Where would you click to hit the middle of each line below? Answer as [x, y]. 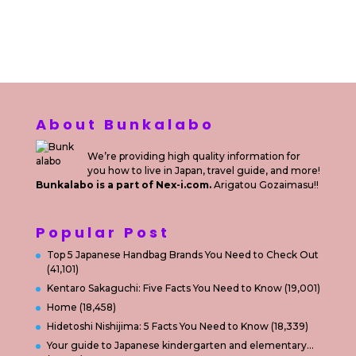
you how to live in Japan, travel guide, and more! [203, 170]
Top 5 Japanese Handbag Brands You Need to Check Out [182, 255]
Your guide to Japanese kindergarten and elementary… [180, 346]
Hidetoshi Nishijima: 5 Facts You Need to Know [157, 327]
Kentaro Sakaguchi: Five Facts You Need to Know [164, 288]
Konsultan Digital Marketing [195, 9]
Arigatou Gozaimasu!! [266, 185]
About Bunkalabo [125, 124]
